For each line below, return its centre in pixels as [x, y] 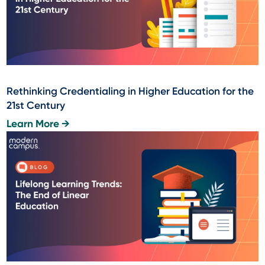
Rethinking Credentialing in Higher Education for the [130, 91]
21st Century [36, 106]
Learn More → [38, 124]
